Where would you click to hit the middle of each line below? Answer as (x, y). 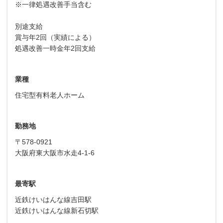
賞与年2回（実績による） (55, 37)
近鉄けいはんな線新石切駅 (57, 210)
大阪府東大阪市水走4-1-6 (55, 153)
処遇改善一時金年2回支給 (55, 48)
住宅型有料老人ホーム (50, 95)
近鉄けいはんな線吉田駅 (53, 199)
